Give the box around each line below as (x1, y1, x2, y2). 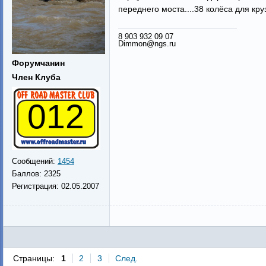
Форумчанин (11, 58, 65, 68)
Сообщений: (11, 157, 58, 166)
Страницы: (12, 254, 55, 263)
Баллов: (11, 169, 44, 178)
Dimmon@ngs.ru (118, 39, 176, 48)
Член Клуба (11, 72, 61, 82)
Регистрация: (11, 182, 61, 191)
